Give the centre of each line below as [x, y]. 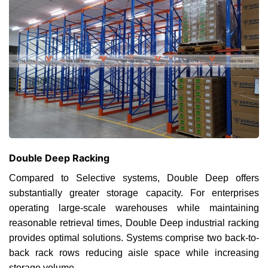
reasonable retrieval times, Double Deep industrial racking [134, 223]
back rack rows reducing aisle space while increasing [134, 252]
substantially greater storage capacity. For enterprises [134, 193]
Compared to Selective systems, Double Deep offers [134, 178]
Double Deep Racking [59, 158]
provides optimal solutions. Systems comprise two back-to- [134, 237]
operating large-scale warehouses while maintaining [134, 208]
